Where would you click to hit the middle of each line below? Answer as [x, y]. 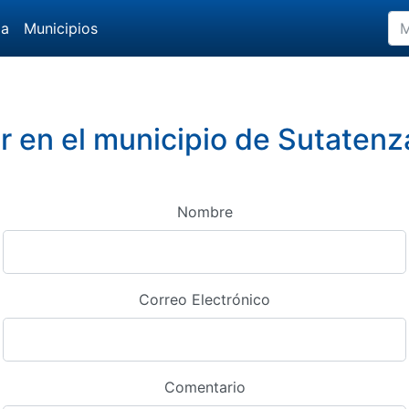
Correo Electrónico [204, 299]
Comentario [204, 387]
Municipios [61, 28]
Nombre [204, 212]
